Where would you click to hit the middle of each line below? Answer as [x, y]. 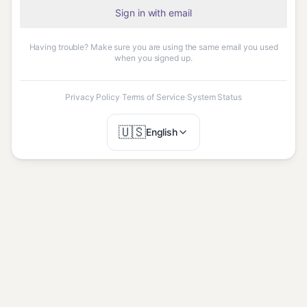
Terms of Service [153, 97]
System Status [214, 97]
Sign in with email [153, 12]
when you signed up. [153, 58]
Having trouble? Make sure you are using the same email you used [153, 47]
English [162, 132]
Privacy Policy [93, 97]
